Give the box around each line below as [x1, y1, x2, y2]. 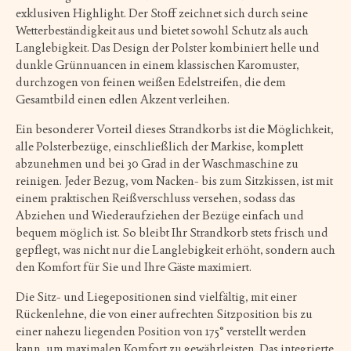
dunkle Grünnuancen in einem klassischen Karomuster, [16, 56, 299, 72]
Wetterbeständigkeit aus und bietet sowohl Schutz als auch [16, 22, 309, 38]
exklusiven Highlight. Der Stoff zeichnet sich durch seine [16, 5, 308, 20]
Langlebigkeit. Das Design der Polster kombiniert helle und [16, 39, 320, 55]
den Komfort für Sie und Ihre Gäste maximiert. [16, 259, 251, 274]
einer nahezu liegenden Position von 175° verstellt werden [16, 323, 306, 338]
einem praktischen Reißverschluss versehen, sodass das [16, 190, 295, 205]
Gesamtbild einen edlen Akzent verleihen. [16, 91, 230, 107]
